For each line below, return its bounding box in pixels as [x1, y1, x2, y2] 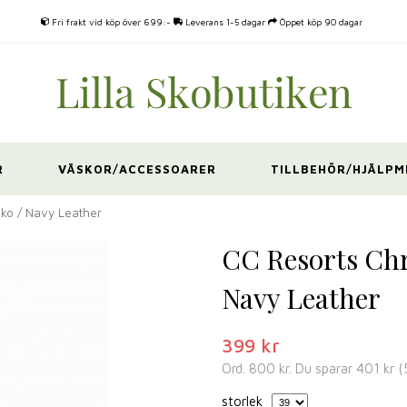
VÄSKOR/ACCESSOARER [57, 162, 216, 176]
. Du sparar [289, 361, 356, 376]
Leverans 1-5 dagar [183, 16, 266, 27]
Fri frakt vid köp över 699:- [49, 16, 174, 27]
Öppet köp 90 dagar [277, 16, 366, 27]
